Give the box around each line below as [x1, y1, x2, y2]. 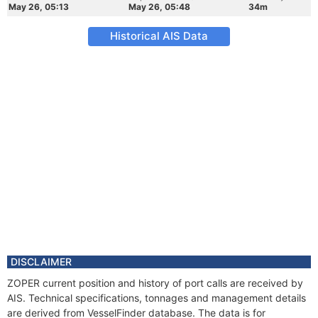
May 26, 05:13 [9, 1, 69, 12]
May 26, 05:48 [128, 1, 190, 12]
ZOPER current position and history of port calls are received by [7, 277, 303, 289]
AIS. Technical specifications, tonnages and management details [7, 292, 306, 304]
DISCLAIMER [11, 256, 72, 268]
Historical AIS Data [110, 29, 208, 43]
